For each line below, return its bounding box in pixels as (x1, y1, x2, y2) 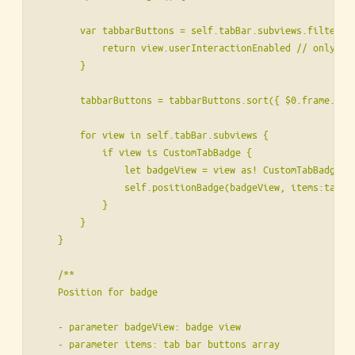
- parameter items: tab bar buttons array (36, 337, 280, 351)
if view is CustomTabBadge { (36, 145, 252, 159)
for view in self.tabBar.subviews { (36, 128, 269, 142)
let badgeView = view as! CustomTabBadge (36, 162, 341, 177)
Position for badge (36, 284, 158, 299)
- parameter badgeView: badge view (36, 319, 241, 334)
